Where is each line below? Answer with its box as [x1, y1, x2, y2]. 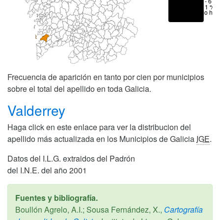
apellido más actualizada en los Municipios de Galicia [7, 133, 196, 144]
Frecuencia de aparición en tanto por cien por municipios [7, 71, 204, 82]
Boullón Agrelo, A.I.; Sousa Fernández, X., [15, 203, 162, 215]
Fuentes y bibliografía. [15, 192, 98, 203]
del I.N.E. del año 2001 [7, 164, 87, 176]
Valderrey [7, 100, 69, 120]
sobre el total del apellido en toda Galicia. [7, 82, 151, 94]
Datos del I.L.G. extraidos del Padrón [7, 152, 135, 164]
